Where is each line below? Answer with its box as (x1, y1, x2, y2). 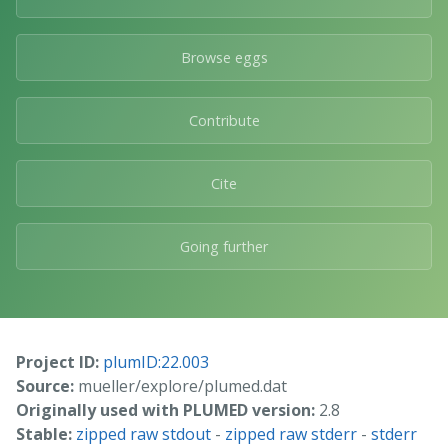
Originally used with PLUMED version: (16, 398, 315, 421)
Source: (16, 374, 74, 397)
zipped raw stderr (225, 422, 357, 445)
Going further (180, 236, 268, 256)
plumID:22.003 (103, 350, 209, 373)
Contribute (188, 110, 260, 130)
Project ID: (16, 350, 99, 373)
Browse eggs (180, 47, 268, 67)
